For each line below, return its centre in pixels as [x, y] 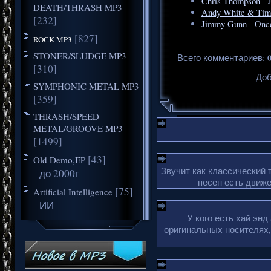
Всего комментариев [220, 57]
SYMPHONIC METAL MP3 [86, 86]
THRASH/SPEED [66, 116]
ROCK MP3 [52, 39]
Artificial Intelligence [73, 191]
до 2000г [59, 173]
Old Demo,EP [59, 159]
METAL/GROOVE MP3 [78, 128]
